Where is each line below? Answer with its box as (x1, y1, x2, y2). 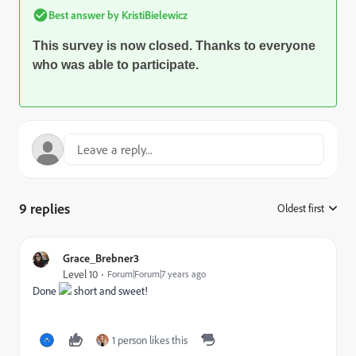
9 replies (19, 199, 70, 217)
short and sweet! (72, 284, 148, 298)
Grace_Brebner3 (63, 251, 139, 265)
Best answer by (48, 8, 119, 21)
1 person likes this (112, 333, 188, 347)
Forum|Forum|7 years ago (107, 268, 206, 280)
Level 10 (63, 267, 98, 281)
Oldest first (277, 201, 324, 215)
